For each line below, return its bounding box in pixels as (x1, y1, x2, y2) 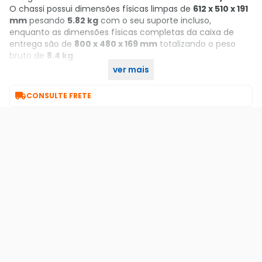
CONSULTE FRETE (26, 91, 91, 101)
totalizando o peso (157, 38, 236, 50)
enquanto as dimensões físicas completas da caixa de (9, 26, 234, 38)
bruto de (9, 50, 47, 61)
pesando (27, 15, 67, 26)
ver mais (113, 64, 149, 75)
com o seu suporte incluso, (98, 15, 211, 26)
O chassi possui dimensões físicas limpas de (9, 3, 193, 15)
